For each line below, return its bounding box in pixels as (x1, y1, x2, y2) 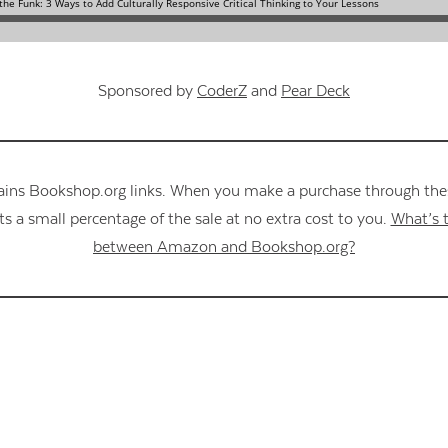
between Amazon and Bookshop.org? (93, 238, 355, 257)
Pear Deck (281, 82, 350, 101)
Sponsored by (98, 82, 197, 101)
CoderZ (197, 82, 247, 101)
